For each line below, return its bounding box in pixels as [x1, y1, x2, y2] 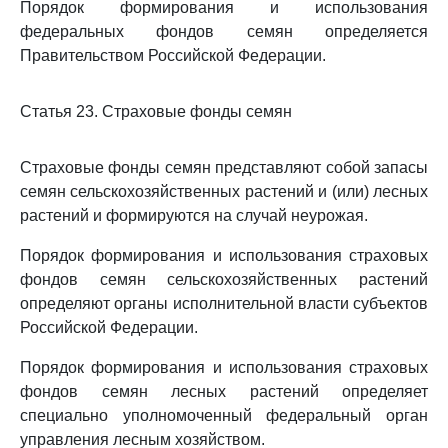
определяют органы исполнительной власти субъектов [20, 295, 428, 312]
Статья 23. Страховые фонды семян [20, 103, 292, 120]
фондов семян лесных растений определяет [20, 383, 428, 400]
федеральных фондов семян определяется [20, 23, 428, 40]
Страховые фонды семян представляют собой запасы [20, 159, 428, 176]
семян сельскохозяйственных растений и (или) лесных [20, 183, 428, 200]
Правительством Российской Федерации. [20, 47, 326, 64]
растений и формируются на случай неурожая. [20, 207, 368, 224]
